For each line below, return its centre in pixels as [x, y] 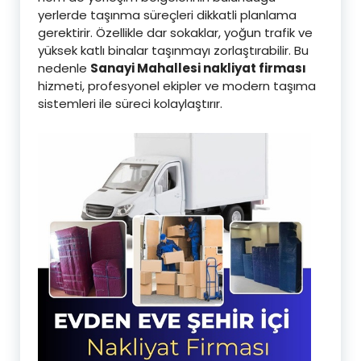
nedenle [64, 68]
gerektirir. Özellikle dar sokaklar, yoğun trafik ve [175, 32]
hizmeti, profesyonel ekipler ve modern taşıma [177, 85]
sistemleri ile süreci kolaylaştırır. [130, 103]
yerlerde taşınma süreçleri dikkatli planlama [167, 15]
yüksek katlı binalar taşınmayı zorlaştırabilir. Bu [173, 50]
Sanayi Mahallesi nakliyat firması [198, 68]
